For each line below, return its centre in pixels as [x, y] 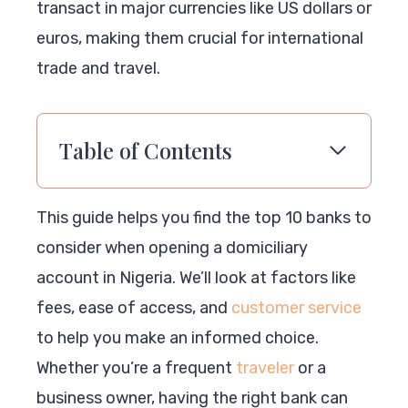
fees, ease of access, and [134, 307]
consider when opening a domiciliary [172, 247]
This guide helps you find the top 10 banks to [204, 217]
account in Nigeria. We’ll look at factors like [196, 277]
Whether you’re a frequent [136, 367]
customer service [296, 307]
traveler [265, 367]
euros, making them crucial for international [200, 38]
